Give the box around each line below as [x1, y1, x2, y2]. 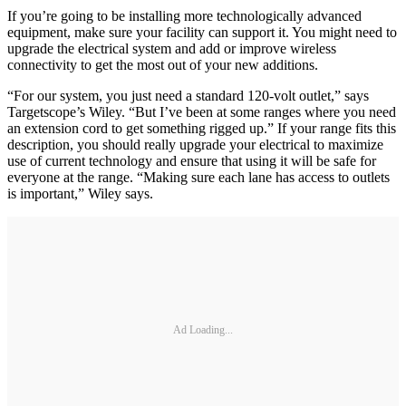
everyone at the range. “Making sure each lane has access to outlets [7, 169, 390, 185]
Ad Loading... [173, 323, 233, 336]
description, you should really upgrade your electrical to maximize [7, 137, 383, 152]
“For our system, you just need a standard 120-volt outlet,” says [7, 88, 369, 103]
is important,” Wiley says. [7, 186, 153, 201]
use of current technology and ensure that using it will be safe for [7, 153, 376, 169]
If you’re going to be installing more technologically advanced [7, 8, 362, 24]
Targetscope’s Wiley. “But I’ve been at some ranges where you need [7, 104, 396, 120]
